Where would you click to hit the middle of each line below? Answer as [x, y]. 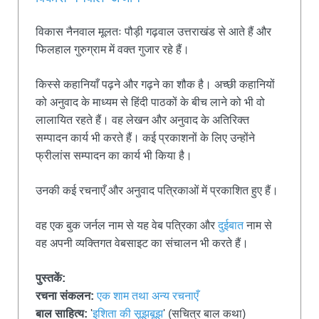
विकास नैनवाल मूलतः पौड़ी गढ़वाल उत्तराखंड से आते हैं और [153, 31]
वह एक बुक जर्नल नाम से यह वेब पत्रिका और [127, 225]
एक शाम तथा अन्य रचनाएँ [148, 296]
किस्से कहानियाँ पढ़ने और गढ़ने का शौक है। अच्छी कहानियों [155, 84]
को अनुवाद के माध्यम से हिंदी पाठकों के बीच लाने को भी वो [150, 102]
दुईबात [231, 225]
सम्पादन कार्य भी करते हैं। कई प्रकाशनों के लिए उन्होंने [145, 137]
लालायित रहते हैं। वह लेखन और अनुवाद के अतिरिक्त [142, 120]
